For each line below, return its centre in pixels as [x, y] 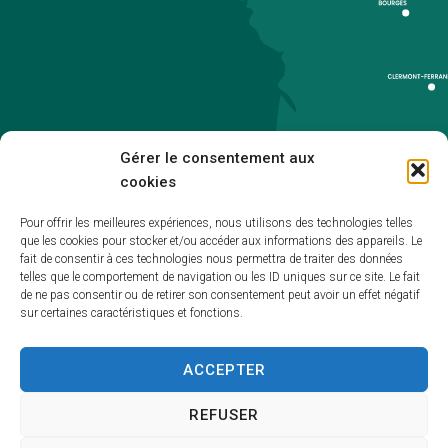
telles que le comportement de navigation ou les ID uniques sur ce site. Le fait [220, 277]
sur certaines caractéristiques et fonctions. [131, 313]
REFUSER [224, 414]
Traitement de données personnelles [224, 432]
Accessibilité [224, 288]
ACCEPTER [224, 369]
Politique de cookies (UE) [224, 396]
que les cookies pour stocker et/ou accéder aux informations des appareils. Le [221, 241]
